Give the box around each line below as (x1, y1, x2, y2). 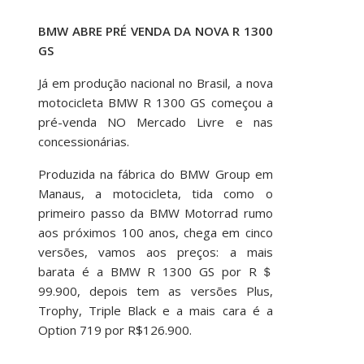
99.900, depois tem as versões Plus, (37, 282, 273, 299)
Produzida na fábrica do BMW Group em (37, 165, 273, 182)
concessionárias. (37, 132, 129, 149)
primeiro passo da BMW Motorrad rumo (37, 204, 273, 221)
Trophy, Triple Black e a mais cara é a (37, 301, 273, 318)
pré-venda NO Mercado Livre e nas (37, 113, 273, 130)
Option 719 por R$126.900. (37, 321, 192, 338)
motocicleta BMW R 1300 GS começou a (37, 93, 273, 110)
